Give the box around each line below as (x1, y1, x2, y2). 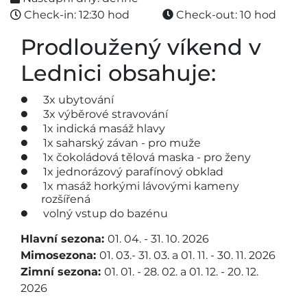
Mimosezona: (21, 249, 99, 262)
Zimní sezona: (21, 265, 104, 279)
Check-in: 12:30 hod (21, 8, 130, 22)
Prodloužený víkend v (21, 34, 261, 61)
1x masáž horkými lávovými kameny (42, 180, 239, 193)
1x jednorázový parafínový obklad (42, 165, 223, 179)
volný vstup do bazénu (42, 207, 168, 221)
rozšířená (41, 193, 90, 206)
